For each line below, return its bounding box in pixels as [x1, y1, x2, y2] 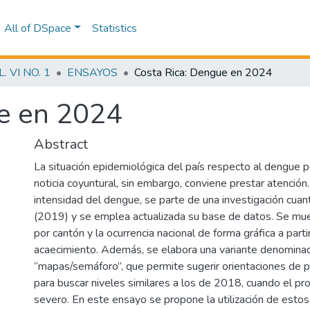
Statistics [91, 20, 137, 36]
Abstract [34, 135, 88, 154]
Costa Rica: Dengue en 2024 [134, 65, 273, 80]
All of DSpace [4, 20, 72, 36]
